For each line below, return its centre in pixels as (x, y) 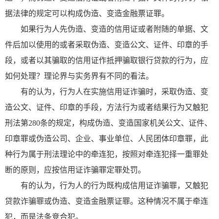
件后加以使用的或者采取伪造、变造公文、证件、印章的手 (107, 44)
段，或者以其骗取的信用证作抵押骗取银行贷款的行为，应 (107, 60)
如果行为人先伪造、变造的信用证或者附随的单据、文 (114, 29)
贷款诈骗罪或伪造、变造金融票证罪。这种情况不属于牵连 (107, 201)
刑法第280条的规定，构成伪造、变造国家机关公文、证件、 (109, 123)
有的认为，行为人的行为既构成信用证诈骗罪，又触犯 (114, 185)
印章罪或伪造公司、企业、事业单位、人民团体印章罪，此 (107, 138)
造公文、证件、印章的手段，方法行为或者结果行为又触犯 (107, 107)
